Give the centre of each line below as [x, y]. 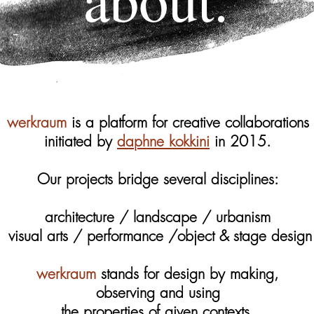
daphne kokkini [163, 141]
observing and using [158, 293]
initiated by [81, 141]
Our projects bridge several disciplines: [158, 179]
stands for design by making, [187, 274]
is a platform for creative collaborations [187, 122]
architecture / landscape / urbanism [158, 217]
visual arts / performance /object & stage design [158, 236]
